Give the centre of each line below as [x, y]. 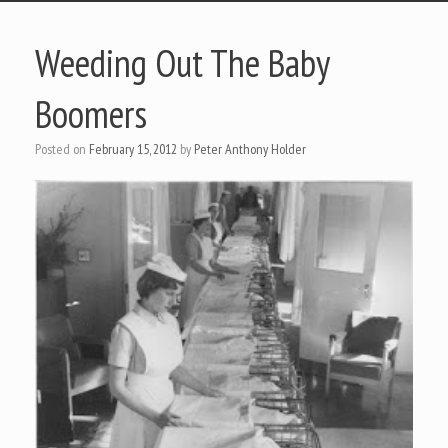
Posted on [65, 149]
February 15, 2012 [133, 149]
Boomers [91, 113]
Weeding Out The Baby [182, 62]
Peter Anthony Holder [250, 149]
